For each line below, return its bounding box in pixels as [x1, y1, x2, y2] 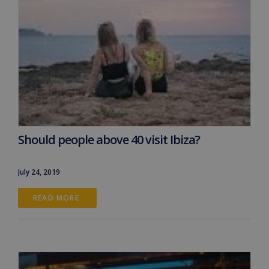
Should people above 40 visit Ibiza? [18, 131, 200, 148]
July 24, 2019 [18, 166, 60, 177]
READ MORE [33, 192, 82, 203]
